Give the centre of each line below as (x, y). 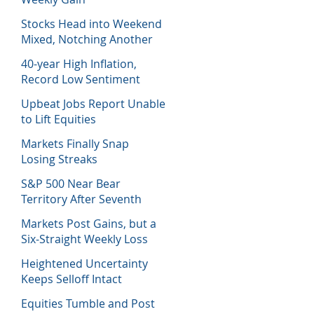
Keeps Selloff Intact (71, 279)
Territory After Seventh (81, 199)
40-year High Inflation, (79, 64)
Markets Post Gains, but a (89, 224)
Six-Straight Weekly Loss (84, 239)
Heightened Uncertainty (84, 264)
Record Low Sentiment (81, 79)
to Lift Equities (59, 119)
